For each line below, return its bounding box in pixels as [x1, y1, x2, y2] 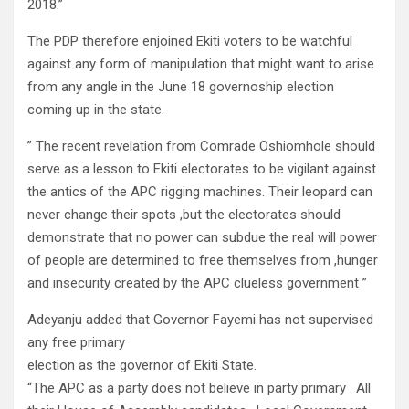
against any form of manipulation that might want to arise [27, 56, 374, 73]
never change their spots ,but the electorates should [27, 206, 341, 224]
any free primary [27, 334, 125, 351]
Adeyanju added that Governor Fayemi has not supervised [27, 311, 373, 329]
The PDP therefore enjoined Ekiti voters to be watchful [27, 33, 352, 50]
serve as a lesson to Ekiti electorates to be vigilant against [27, 161, 376, 178]
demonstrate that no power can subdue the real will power [27, 229, 377, 246]
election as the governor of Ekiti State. [27, 357, 257, 374]
